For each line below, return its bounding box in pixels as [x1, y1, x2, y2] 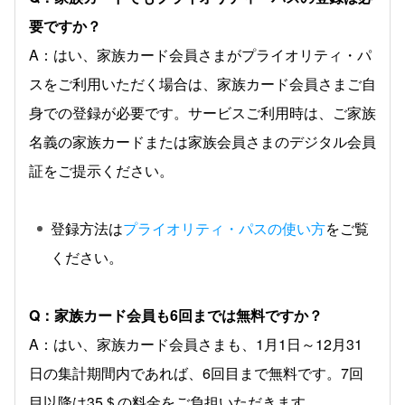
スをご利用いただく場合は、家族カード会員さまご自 [29, 73, 376, 94]
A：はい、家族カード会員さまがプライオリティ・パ [29, 44, 372, 65]
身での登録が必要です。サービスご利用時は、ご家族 [29, 102, 376, 123]
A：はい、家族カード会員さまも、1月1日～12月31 [29, 334, 363, 354]
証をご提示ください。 [29, 160, 174, 181]
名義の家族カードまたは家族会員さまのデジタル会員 [29, 131, 376, 152]
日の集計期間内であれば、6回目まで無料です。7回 [29, 363, 363, 383]
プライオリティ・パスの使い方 [123, 218, 325, 239]
